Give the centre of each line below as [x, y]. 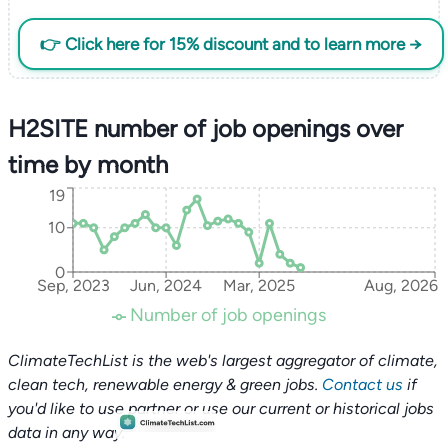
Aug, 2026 [400, 286]
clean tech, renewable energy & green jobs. [165, 384]
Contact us [362, 384]
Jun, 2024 [166, 286]
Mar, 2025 [259, 286]
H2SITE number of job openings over [205, 128]
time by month [88, 164]
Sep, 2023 [73, 286]
